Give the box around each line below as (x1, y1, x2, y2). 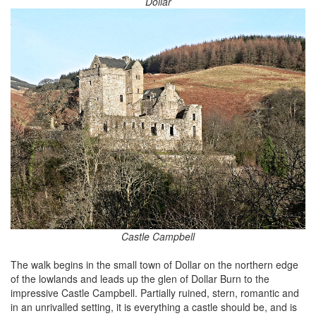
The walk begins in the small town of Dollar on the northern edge (11, 257, 298, 272)
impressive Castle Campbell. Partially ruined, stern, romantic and (11, 286, 299, 300)
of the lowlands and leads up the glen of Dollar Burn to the (11, 272, 269, 286)
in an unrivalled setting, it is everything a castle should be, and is (11, 300, 297, 315)
